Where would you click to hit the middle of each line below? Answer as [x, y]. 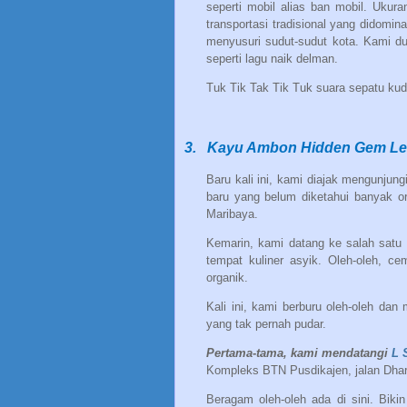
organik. [227, 278]
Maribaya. [232, 214]
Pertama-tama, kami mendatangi [299, 353]
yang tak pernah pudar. [266, 324]
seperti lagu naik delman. [272, 59]
